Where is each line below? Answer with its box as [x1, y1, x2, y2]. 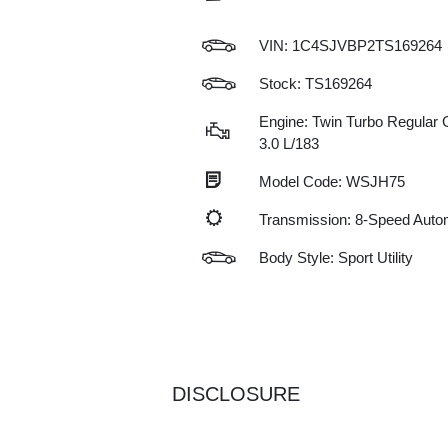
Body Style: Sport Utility [258, 249, 413, 266]
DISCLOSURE [172, 383, 300, 405]
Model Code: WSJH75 [258, 173, 405, 190]
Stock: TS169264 [258, 75, 372, 92]
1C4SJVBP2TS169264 [291, 37, 442, 54]
